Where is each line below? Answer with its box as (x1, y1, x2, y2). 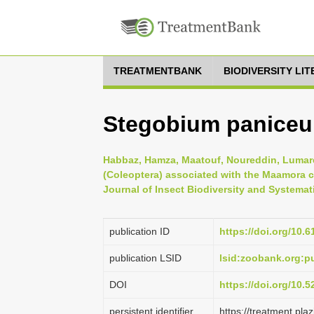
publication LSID (109, 252, 182, 264)
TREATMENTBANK (114, 65, 202, 76)
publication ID (109, 226, 170, 237)
